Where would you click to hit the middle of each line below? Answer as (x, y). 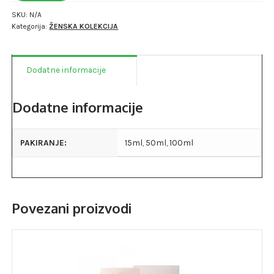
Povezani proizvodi (72, 208)
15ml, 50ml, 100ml (159, 143)
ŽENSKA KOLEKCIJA (84, 26)
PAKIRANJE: (44, 143)
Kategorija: (31, 26)
